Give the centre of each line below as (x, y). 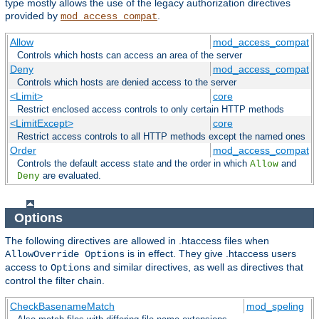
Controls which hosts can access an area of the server (130, 55)
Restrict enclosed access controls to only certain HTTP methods (151, 109)
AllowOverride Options (65, 255)
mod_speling (275, 307)
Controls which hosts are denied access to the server (127, 82)
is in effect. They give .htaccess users (210, 254)
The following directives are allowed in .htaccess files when (137, 241)
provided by (33, 15)
